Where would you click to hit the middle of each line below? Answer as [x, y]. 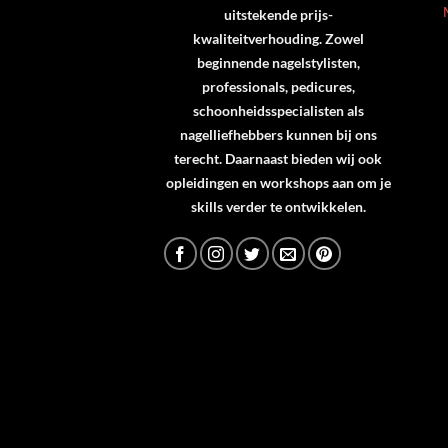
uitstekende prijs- [278, 14]
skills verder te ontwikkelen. [278, 206]
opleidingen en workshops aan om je [278, 182]
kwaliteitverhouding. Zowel [278, 38]
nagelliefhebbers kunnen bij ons [278, 134]
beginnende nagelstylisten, [278, 62]
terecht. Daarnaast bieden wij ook [278, 158]
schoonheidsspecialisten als [278, 110]
